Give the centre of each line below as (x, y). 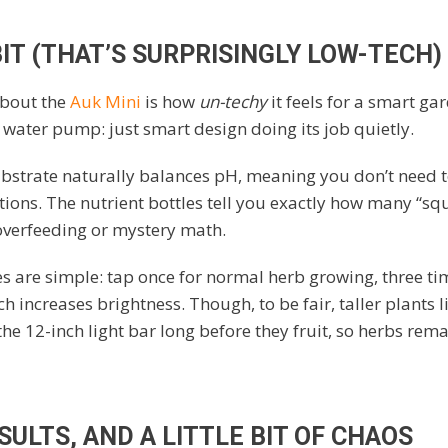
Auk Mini (105, 101)
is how (169, 101)
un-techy (232, 101)
